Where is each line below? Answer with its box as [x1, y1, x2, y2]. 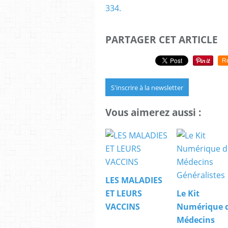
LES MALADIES [105, 174, 162, 186]
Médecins [176, 214, 215, 225]
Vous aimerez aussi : [105, 106, 201, 119]
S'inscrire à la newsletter [111, 83, 183, 93]
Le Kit [176, 187, 199, 199]
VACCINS [105, 201, 140, 212]
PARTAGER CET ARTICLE [105, 33, 218, 46]
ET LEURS [105, 187, 142, 199]
